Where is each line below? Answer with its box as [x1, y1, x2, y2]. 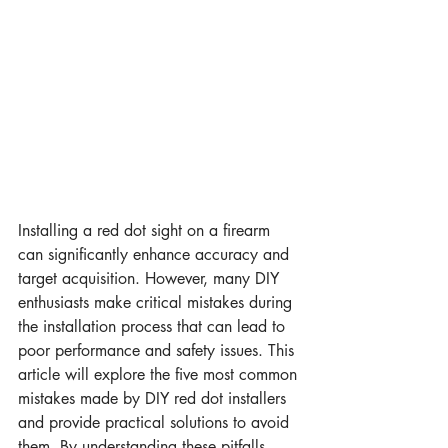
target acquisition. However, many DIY [18, 268, 284, 290]
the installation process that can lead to [18, 316, 290, 338]
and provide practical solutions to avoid [18, 412, 294, 434]
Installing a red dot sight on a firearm [18, 220, 275, 242]
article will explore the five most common [18, 364, 302, 386]
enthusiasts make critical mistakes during [18, 292, 297, 314]
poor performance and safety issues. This [18, 340, 299, 362]
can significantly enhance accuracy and [18, 244, 294, 266]
